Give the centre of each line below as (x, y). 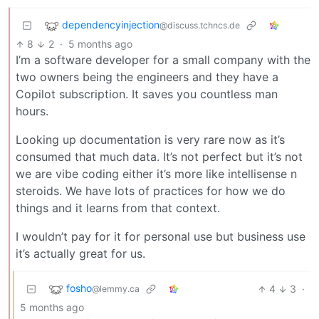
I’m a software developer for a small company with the (163, 60)
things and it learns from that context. (118, 208)
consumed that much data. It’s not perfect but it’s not (159, 157)
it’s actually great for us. (80, 254)
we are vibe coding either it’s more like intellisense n (156, 174)
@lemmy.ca (116, 289)
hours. (32, 111)
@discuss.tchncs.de (200, 26)
